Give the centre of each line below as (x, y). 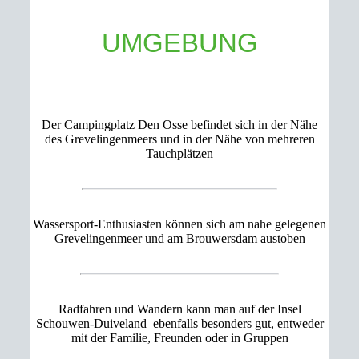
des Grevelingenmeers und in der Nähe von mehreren (179, 139)
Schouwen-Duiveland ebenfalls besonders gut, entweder (179, 323)
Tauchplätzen (179, 153)
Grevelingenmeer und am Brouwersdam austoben (179, 238)
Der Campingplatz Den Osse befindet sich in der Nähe (179, 125)
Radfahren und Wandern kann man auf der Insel (179, 309)
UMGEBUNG (179, 43)
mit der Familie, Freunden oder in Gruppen (179, 338)
